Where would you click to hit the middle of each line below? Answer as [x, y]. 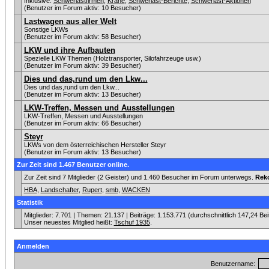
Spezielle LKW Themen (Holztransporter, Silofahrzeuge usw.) [112, 58]
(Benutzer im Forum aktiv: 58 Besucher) [82, 37]
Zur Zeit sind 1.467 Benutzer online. [73, 165]
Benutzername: [233, 264]
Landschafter [59, 190]
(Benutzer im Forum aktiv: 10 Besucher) [82, 8]
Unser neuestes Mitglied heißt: [69, 222]
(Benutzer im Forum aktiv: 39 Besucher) [82, 65]
